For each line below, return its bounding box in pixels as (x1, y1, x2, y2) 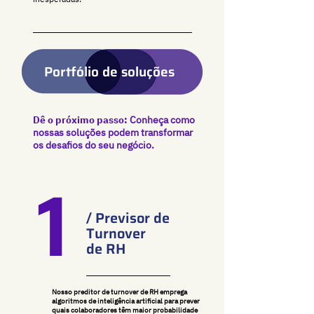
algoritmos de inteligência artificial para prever (52, 296, 200, 306)
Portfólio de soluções (44, 61, 175, 82)
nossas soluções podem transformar (33, 126, 193, 139)
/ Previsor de (86, 207, 170, 229)
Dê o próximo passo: (33, 114, 128, 126)
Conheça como (128, 114, 195, 126)
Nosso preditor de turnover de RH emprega (52, 287, 187, 296)
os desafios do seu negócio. (33, 139, 156, 151)
